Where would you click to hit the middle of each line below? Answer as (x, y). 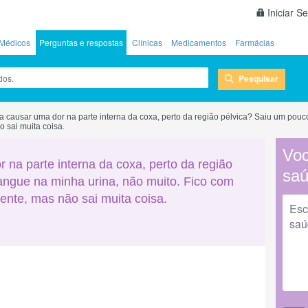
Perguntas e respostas (81, 42)
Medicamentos (199, 42)
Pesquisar (258, 78)
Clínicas (147, 42)
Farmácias (255, 42)
